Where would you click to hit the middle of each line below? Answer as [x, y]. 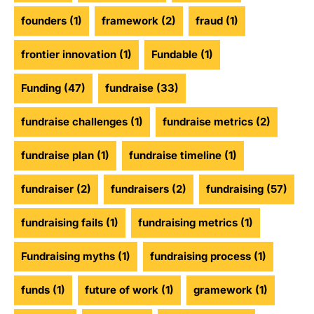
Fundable [175, 55]
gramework [223, 290]
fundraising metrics [188, 223]
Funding [41, 88]
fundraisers [140, 189]
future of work [122, 290]
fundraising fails [62, 223]
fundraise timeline [175, 156]
